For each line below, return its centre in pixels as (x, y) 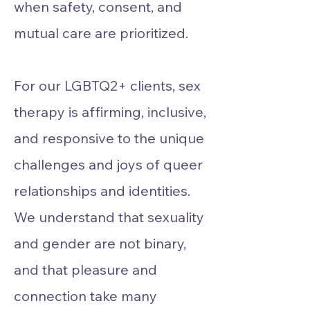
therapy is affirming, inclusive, (110, 112)
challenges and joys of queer (108, 164)
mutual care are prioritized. (101, 33)
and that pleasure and (85, 270)
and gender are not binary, (100, 243)
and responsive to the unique (109, 138)
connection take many (85, 296)
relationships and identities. (102, 191)
